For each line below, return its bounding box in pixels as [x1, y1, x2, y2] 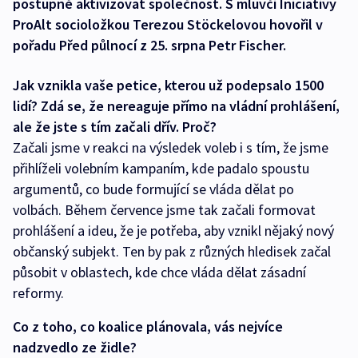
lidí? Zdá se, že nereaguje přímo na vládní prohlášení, [13, 96, 340, 115]
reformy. [13, 283, 64, 302]
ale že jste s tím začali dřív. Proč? [13, 117, 217, 136]
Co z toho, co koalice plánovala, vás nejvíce [13, 316, 283, 336]
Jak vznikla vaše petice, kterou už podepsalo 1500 [13, 75, 324, 94]
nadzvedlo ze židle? [13, 337, 137, 356]
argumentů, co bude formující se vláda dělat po [13, 179, 294, 198]
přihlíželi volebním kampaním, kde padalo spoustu [13, 158, 309, 177]
